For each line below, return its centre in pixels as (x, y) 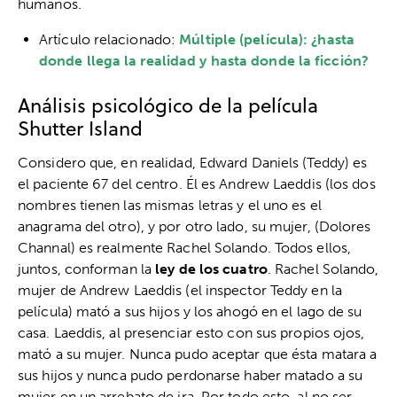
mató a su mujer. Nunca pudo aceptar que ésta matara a (198, 354)
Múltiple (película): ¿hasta (267, 40)
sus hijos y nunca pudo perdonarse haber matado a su (191, 376)
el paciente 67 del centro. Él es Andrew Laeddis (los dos (197, 184)
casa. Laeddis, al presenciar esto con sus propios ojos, (191, 333)
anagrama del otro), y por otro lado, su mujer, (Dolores (195, 227)
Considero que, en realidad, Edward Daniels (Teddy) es (193, 163)
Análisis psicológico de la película (168, 105)
